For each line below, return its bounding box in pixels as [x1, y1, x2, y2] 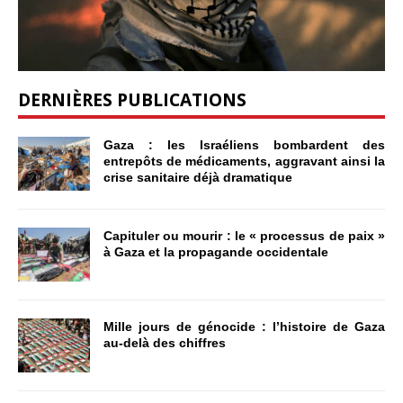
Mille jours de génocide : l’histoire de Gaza [103, 319, 385, 335]
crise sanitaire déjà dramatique [103, 170, 292, 185]
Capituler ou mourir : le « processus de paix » [103, 228, 385, 244]
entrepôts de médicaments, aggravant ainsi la [103, 154, 385, 169]
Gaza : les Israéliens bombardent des [103, 138, 385, 153]
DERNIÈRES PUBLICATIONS [18, 87, 246, 112]
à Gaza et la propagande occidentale [103, 245, 328, 260]
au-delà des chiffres [103, 336, 226, 351]
